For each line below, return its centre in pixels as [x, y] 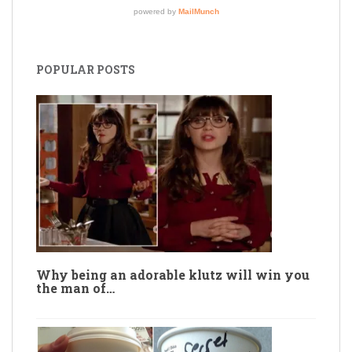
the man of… [75, 288]
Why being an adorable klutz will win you [173, 274]
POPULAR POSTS [86, 69]
